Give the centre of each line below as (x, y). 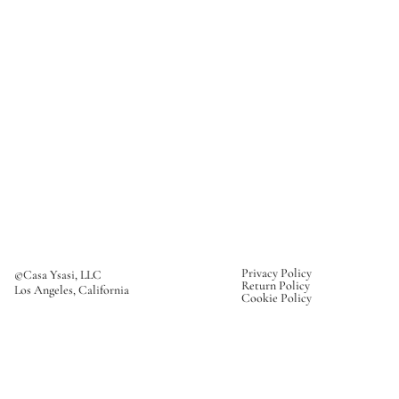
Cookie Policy (277, 297)
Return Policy (276, 285)
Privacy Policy (277, 273)
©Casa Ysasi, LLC (58, 274)
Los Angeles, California (72, 289)
